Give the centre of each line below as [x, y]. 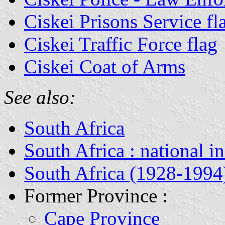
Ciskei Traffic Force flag [121, 44]
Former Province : [96, 195]
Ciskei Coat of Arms [105, 66]
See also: [40, 97]
